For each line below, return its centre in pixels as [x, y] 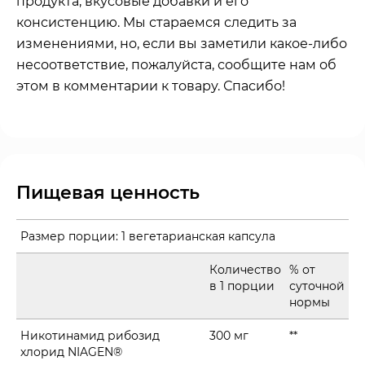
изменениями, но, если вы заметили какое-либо [182, 43]
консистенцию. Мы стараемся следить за [156, 22]
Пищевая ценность [108, 192]
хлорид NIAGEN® [71, 352]
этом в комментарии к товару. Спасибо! [151, 86]
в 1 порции [242, 286]
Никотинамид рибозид [90, 335]
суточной [317, 286]
